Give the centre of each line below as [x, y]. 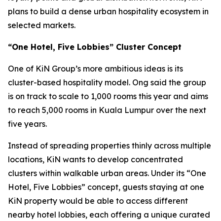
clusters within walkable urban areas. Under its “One [107, 173]
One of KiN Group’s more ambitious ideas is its [95, 69]
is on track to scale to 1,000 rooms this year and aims [108, 96]
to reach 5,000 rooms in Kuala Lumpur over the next [107, 110]
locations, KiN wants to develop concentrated [95, 160]
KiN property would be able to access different [98, 201]
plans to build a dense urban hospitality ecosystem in [108, 12]
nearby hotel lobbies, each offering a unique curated [109, 215]
